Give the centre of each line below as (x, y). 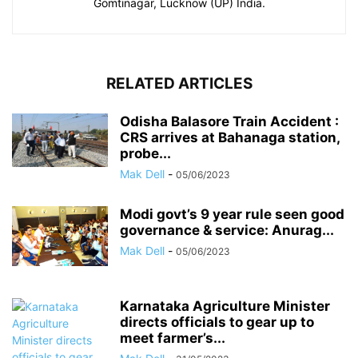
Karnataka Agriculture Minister (225, 306)
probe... (145, 153)
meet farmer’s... (173, 338)
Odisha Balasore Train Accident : (229, 121)
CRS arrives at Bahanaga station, (230, 137)
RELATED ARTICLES (179, 83)
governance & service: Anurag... (227, 230)
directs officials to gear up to (217, 322)
